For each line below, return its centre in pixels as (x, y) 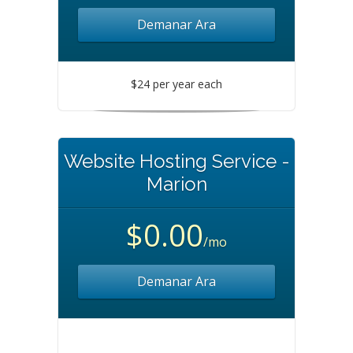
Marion (176, 184)
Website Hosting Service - (176, 161)
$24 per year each (176, 84)
